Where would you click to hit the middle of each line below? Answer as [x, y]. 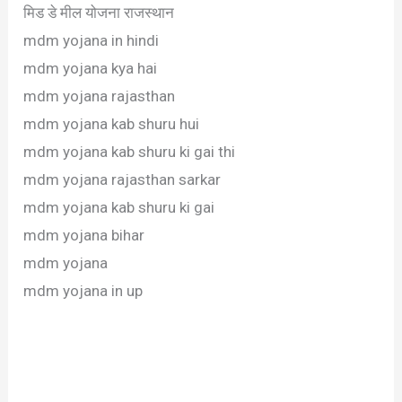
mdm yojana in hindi [92, 41]
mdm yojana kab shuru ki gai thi [130, 152]
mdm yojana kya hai [91, 69]
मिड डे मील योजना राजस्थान [99, 13]
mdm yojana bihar [84, 236]
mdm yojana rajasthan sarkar [122, 180]
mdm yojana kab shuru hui [112, 124]
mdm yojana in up [83, 291]
